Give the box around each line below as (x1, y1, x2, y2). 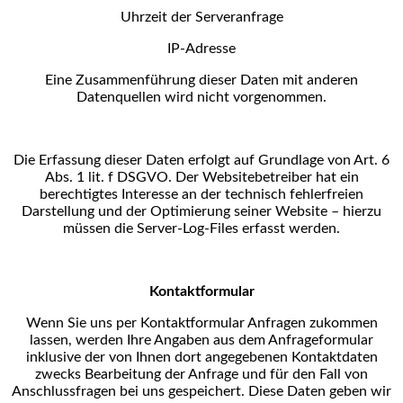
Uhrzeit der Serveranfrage (120, 10, 283, 24)
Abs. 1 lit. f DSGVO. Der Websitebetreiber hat (44, 170, 340, 184)
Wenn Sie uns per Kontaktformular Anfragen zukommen (25, 316, 378, 330)
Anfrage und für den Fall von (188, 367, 368, 381)
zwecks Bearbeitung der (35, 367, 188, 381)
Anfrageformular (268, 333, 373, 347)
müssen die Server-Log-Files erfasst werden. (63, 221, 340, 236)
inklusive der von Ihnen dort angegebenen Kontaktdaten (25, 350, 378, 364)
